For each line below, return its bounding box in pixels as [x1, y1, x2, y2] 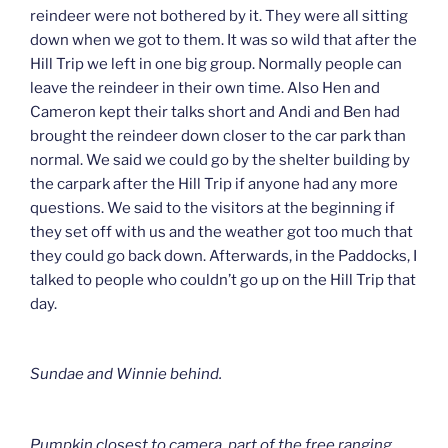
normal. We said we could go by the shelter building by [30, 150, 410, 169]
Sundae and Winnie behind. [30, 365, 222, 384]
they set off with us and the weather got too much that [30, 222, 413, 241]
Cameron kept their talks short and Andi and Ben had [30, 102, 400, 121]
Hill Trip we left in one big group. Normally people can [30, 54, 402, 73]
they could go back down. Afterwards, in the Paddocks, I [30, 246, 417, 265]
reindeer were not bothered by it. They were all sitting [30, 6, 408, 25]
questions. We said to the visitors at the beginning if [30, 198, 395, 217]
